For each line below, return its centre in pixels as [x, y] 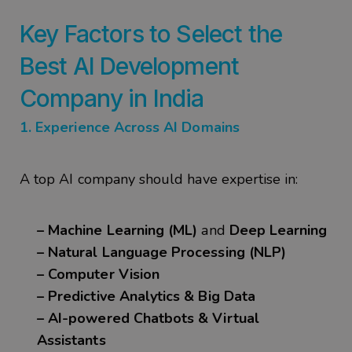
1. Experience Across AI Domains [130, 127]
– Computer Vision [99, 275]
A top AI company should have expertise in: [161, 180]
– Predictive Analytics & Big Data [146, 297]
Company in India [112, 98]
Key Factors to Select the [151, 33]
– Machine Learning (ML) [117, 231]
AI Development [156, 66]
